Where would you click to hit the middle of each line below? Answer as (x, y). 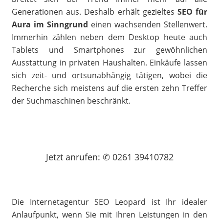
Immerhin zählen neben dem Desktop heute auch (109, 37)
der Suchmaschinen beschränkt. (71, 101)
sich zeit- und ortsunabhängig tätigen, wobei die (109, 75)
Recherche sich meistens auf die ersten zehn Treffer (109, 88)
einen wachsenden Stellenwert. (148, 24)
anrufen (81, 157)
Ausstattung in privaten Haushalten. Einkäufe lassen (109, 63)
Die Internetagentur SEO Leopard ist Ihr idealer (109, 202)
